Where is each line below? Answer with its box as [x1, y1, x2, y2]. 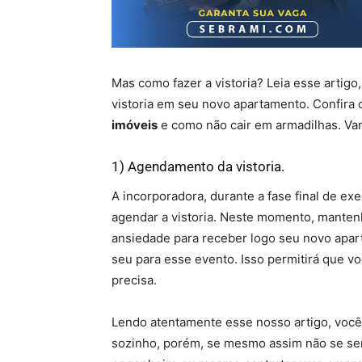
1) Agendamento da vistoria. [112, 158, 284, 175]
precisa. [112, 272, 157, 288]
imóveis [112, 117, 158, 133]
